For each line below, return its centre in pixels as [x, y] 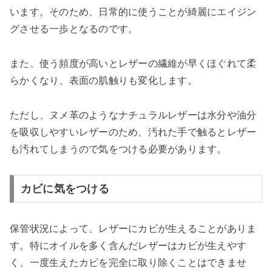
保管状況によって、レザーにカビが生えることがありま [133, 229]
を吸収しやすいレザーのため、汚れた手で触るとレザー [133, 132]
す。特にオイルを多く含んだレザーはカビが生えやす [128, 246]
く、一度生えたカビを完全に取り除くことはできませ [128, 263]
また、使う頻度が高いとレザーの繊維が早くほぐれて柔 [133, 63]
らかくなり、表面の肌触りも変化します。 [104, 80]
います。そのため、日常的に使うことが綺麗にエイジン [133, 12]
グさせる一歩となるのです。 [74, 29]
